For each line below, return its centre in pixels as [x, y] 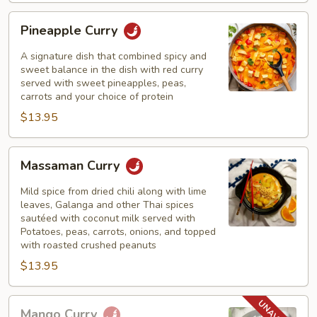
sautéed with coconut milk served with [108, 218]
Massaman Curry [72, 166]
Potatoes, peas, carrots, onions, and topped [118, 232]
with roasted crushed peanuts [88, 245]
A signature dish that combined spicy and [114, 56]
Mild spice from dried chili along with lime [114, 191]
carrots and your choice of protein [97, 97]
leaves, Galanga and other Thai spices [107, 205]
